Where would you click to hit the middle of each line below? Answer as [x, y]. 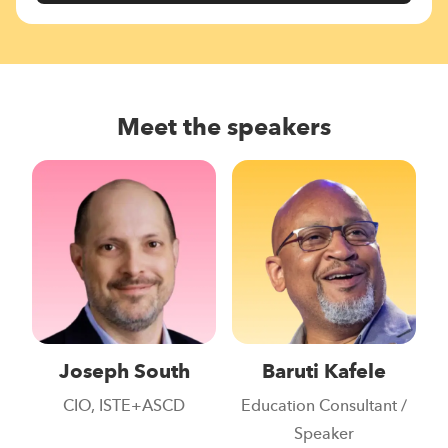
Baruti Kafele [324, 372]
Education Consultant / [324, 406]
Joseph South [124, 372]
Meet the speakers [224, 128]
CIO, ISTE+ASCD [124, 406]
